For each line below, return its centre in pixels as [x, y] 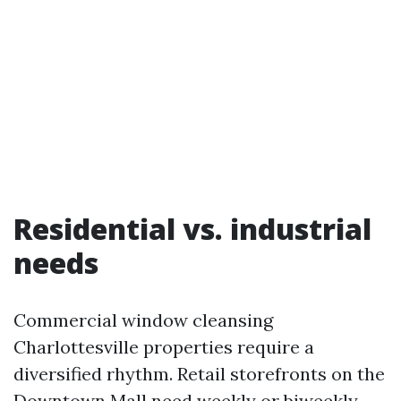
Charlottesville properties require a [164, 347]
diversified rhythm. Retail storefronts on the [199, 374]
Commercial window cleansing [143, 320]
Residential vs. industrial [192, 229]
